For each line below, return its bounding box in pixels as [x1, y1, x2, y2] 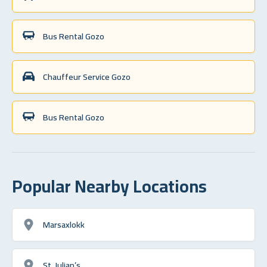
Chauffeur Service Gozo [43, 68, 131, 85]
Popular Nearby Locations [12, 169, 207, 202]
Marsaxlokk [43, 216, 85, 232]
